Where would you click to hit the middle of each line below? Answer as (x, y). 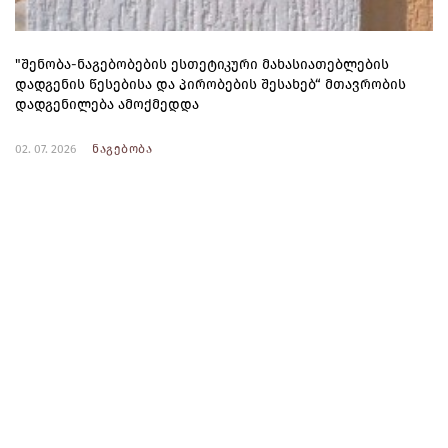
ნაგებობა (122, 149)
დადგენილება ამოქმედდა (107, 105)
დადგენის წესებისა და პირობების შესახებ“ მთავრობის (210, 85)
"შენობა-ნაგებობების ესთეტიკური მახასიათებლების (202, 65)
